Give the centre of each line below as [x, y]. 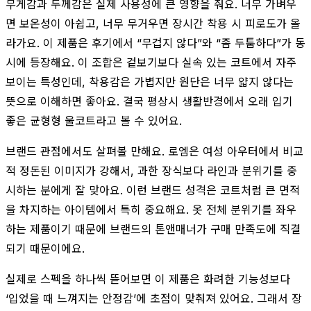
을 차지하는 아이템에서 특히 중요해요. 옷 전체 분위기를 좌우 [151, 209]
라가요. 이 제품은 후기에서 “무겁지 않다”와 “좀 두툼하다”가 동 [155, 43]
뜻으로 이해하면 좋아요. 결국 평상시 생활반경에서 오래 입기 [149, 101]
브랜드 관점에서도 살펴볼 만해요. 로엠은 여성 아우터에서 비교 [154, 151]
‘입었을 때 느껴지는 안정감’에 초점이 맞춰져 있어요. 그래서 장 [154, 298]
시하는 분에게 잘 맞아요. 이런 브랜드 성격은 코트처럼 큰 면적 [153, 190]
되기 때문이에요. [45, 248]
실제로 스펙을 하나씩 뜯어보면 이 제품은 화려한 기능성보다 [148, 279]
